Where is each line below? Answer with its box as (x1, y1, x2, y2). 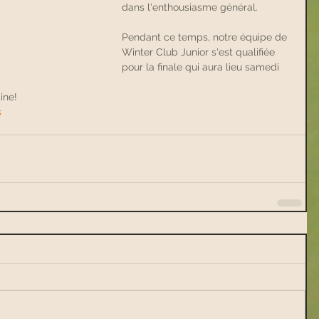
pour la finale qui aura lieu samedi (122, 61, 282, 73)
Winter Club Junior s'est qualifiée (122, 46, 278, 58)
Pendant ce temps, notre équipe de (122, 31, 290, 43)
